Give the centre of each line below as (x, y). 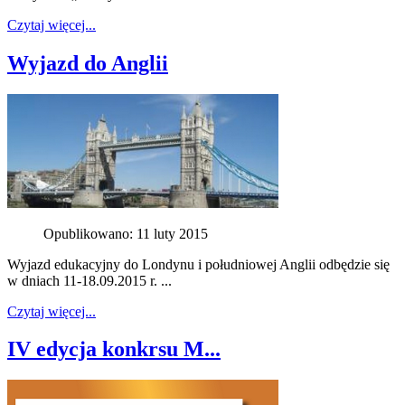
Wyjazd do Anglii (88, 63)
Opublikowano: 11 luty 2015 (126, 233)
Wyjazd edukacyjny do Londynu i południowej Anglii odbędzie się (198, 264)
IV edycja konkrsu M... (114, 349)
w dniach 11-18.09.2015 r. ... (89, 280)
